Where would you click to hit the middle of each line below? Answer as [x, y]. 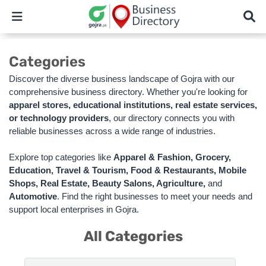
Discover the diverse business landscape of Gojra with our [122, 79]
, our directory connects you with [172, 118]
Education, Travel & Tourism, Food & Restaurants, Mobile [128, 170]
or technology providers [59, 118]
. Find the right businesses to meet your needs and [155, 196]
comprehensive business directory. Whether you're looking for [128, 92]
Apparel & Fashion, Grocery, [172, 157]
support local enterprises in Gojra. [74, 209]
